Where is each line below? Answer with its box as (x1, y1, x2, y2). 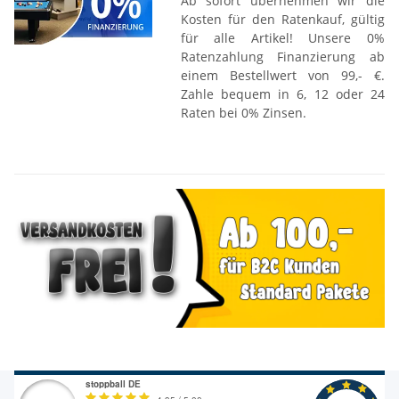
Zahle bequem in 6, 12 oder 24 (180, 85, 385, 103)
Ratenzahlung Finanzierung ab (180, 48, 385, 66)
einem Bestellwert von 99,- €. (180, 67, 385, 85)
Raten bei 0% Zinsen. (180, 104, 306, 122)
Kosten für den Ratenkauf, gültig (180, 11, 385, 28)
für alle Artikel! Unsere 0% (180, 29, 385, 47)
